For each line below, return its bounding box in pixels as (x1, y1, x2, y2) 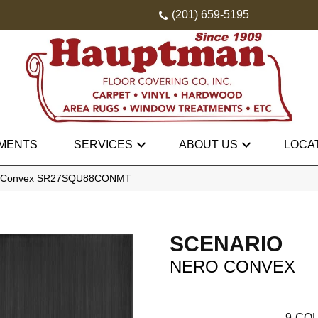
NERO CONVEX (170, 257, 295, 277)
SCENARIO (170, 232, 283, 256)
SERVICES (74, 138, 133, 151)
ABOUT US (179, 138, 238, 151)
